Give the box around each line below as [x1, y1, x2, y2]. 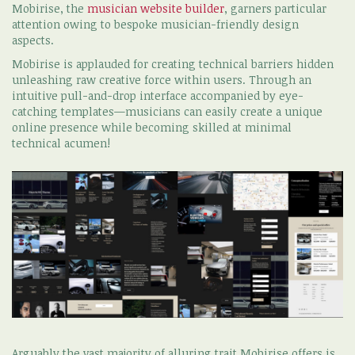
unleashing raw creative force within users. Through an [12, 72, 311, 88]
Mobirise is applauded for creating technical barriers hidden [12, 56, 334, 72]
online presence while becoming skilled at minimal [12, 120, 292, 136]
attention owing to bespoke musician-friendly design [12, 17, 299, 32]
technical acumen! [12, 136, 110, 151]
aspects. [12, 32, 54, 48]
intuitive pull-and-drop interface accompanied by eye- [12, 88, 303, 104]
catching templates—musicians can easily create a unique [12, 104, 323, 120]
